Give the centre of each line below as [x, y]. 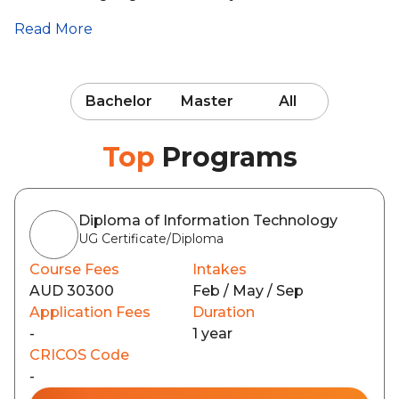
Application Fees [90, 312]
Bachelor [119, 101]
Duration [224, 312]
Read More [53, 29]
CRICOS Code [79, 355]
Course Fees [74, 269]
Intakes [220, 269]
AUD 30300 [72, 291]
